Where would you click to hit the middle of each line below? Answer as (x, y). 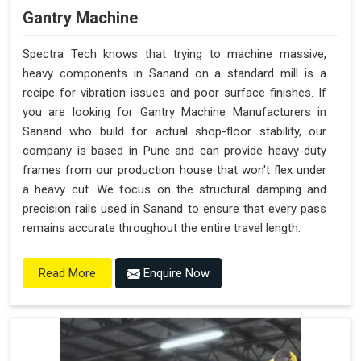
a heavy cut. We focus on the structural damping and (174, 189)
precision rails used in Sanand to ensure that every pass (174, 208)
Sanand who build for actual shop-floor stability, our (174, 131)
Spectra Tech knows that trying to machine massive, (174, 54)
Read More (67, 273)
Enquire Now (175, 273)
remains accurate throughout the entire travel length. (162, 228)
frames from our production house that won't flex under (174, 170)
